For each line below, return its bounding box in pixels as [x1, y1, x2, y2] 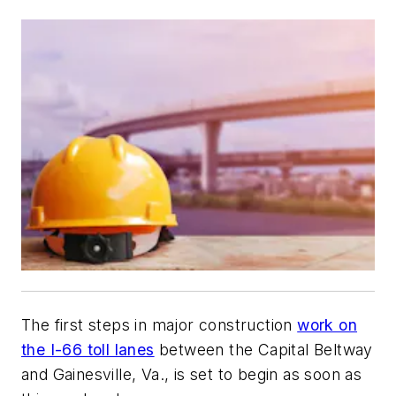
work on [297, 315, 358, 334]
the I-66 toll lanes [21, 339, 155, 359]
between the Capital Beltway [154, 339, 373, 359]
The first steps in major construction [21, 315, 298, 334]
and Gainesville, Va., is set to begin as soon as [21, 364, 362, 384]
